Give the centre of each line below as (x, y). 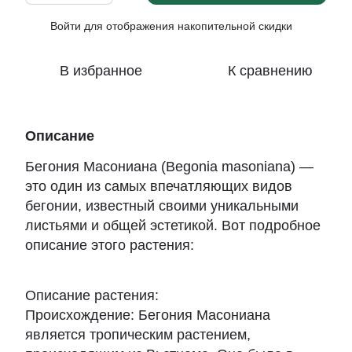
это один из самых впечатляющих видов (159, 186)
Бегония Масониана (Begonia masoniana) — (169, 167)
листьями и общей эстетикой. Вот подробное (173, 225)
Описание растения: (92, 295)
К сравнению (270, 71)
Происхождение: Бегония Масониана (148, 315)
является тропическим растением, (138, 335)
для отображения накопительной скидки (187, 26)
